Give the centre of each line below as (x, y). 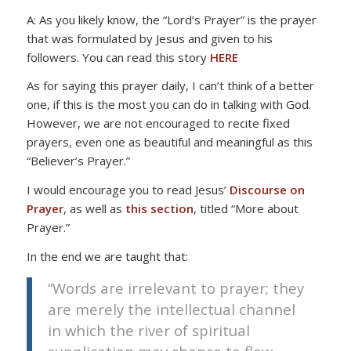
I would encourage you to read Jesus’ (126, 190)
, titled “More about (246, 208)
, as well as (94, 208)
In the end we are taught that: (107, 256)
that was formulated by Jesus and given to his (149, 38)
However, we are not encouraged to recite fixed (158, 123)
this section (159, 208)
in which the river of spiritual (148, 331)
